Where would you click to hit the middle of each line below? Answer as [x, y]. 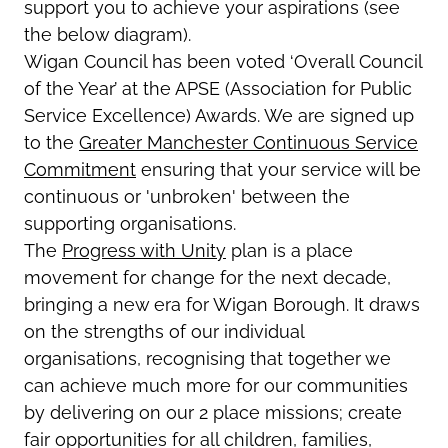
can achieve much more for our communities [216, 385]
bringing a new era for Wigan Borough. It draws [222, 304]
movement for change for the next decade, [207, 277]
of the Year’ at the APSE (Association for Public [218, 88]
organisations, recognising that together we [207, 358]
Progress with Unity [144, 250]
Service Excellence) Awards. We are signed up [219, 115]
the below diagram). [107, 34]
